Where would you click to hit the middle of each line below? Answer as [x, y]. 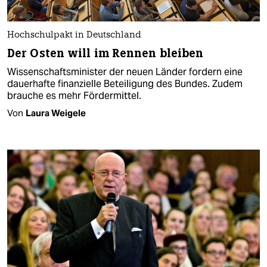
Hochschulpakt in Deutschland [74, 35]
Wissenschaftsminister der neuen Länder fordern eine [125, 72]
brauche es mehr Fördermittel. [74, 95]
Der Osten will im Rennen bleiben [105, 53]
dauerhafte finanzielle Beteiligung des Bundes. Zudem [125, 83]
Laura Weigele [56, 113]
